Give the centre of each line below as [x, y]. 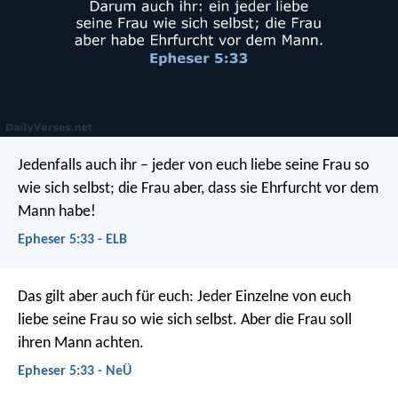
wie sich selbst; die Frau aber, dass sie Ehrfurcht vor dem [198, 188]
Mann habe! [57, 211]
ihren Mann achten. [81, 344]
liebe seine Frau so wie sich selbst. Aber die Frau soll [185, 321]
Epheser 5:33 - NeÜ [75, 372]
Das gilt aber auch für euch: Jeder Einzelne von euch [184, 298]
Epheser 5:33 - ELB [72, 239]
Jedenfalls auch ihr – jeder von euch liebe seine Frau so [194, 165]
